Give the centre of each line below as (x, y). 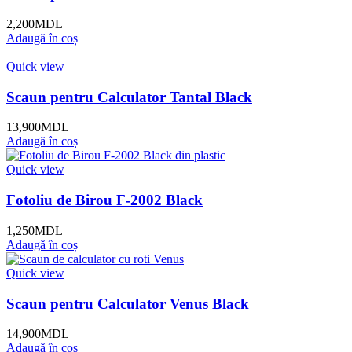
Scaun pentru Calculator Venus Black (128, 303)
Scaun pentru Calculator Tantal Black (129, 97)
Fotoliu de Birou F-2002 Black (104, 200)
